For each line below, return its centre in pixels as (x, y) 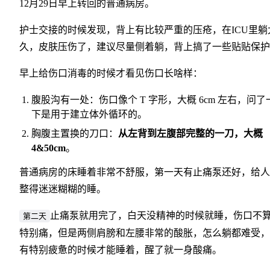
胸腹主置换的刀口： (75, 134)
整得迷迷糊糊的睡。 (63, 189)
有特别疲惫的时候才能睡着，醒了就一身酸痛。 (121, 250)
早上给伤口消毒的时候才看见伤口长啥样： (111, 74)
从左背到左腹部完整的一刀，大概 (190, 134)
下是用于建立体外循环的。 (89, 115)
